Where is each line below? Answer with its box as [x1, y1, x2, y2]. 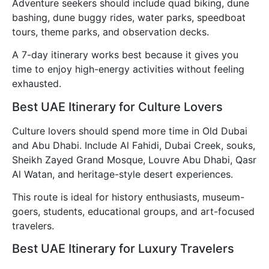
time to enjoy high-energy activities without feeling [12, 63, 244, 76]
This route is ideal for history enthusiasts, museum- [12, 190, 244, 203]
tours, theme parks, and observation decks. [12, 25, 209, 38]
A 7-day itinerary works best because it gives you [12, 49, 238, 61]
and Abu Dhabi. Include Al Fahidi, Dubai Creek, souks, [12, 139, 255, 151]
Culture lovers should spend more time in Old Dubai [12, 124, 247, 137]
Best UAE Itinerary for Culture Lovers [12, 99, 223, 114]
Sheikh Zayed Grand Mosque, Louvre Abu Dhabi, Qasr [12, 153, 256, 166]
